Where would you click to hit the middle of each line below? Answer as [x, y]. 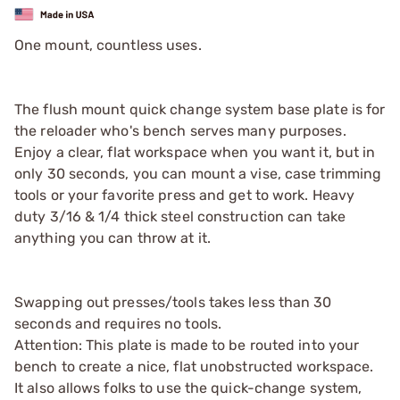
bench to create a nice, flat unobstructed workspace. [194, 366]
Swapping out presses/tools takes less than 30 [173, 302]
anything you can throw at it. [112, 237]
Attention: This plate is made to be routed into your [187, 345]
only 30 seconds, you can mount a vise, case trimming [198, 173]
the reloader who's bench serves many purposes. [180, 130]
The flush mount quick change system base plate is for [200, 109]
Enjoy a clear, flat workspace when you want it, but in [195, 152]
